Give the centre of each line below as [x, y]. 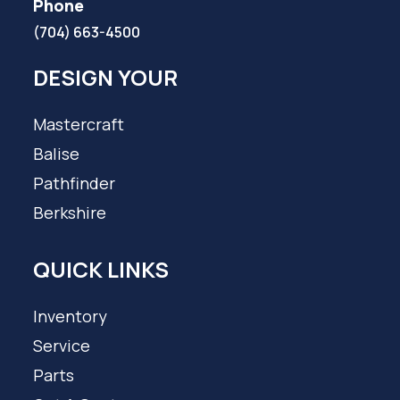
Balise [57, 154]
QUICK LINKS [101, 269]
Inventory [71, 316]
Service [62, 346]
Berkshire [70, 212]
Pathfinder [75, 183]
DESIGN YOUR [106, 77]
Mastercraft [79, 124]
